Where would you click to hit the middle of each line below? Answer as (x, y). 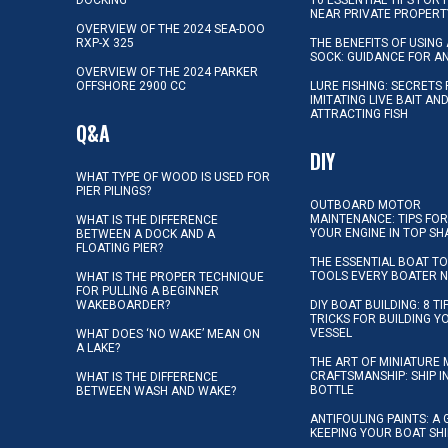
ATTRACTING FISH (359, 113)
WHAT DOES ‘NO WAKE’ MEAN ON (168, 333)
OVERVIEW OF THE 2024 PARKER (167, 71)
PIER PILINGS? (113, 190)
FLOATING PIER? (119, 247)
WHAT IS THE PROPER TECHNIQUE (170, 276)
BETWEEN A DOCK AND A (145, 233)
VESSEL (331, 332)
